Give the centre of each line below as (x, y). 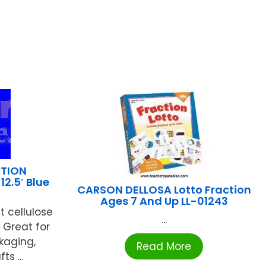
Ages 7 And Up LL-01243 (164, 201)
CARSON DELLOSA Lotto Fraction (164, 189)
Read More (164, 246)
